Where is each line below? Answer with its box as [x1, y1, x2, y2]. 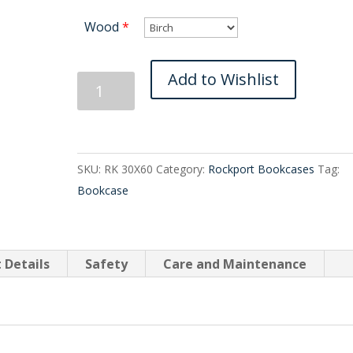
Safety [85, 255, 128, 273]
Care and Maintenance [163, 255, 307, 273]
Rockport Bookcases [208, 161, 315, 176]
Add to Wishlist [167, 68, 279, 90]
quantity [76, 124, 126, 142]
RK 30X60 [104, 161, 154, 176]
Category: [156, 161, 209, 176]
